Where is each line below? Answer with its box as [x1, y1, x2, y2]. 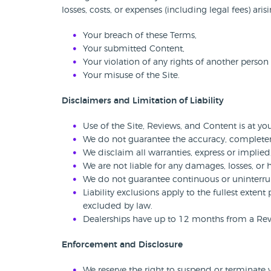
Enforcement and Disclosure [62, 241, 183, 249]
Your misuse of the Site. [83, 71, 180, 80]
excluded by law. [83, 202, 152, 211]
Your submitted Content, [83, 45, 184, 53]
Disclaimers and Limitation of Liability [62, 97, 224, 105]
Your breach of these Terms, [83, 31, 197, 40]
